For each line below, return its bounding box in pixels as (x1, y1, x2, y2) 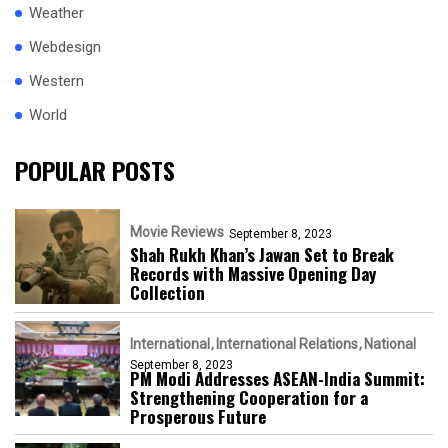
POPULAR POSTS (15, 152, 175, 189)
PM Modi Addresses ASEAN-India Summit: (130, 366, 425, 392)
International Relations (216, 336, 358, 353)
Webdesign (29, 38, 101, 57)
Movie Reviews (130, 224, 224, 241)
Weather (29, 4, 84, 23)
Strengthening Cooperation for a (130, 385, 368, 411)
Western (29, 72, 84, 91)
